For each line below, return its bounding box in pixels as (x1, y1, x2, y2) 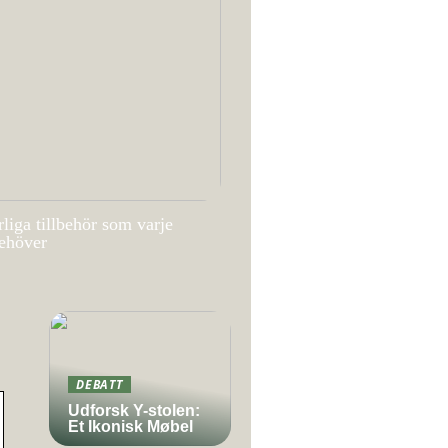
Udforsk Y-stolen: (68, 402, 200, 419)
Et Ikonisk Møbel (68, 418, 193, 435)
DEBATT (76, 376, 123, 392)
